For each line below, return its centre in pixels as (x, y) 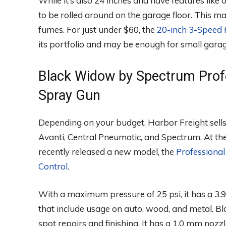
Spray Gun (69, 96)
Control (53, 166)
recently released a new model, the (107, 152)
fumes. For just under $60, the (98, 30)
